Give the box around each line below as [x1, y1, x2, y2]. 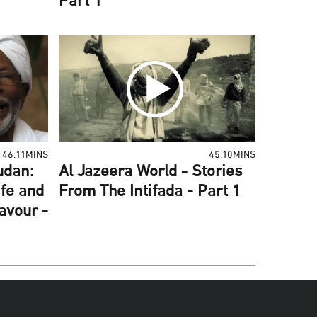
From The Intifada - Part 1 [59, 178, 241, 206]
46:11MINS [2, 146, 49, 163]
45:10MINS [208, 146, 255, 163]
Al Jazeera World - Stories [59, 158, 243, 186]
